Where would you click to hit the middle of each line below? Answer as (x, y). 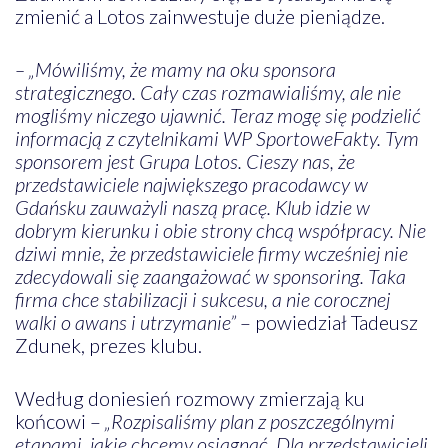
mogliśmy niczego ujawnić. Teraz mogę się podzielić (217, 114)
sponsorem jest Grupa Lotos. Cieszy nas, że (184, 160)
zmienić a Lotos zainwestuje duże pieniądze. (199, 15)
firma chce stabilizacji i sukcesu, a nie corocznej (202, 298)
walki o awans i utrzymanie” (125, 321)
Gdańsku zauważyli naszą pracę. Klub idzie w (192, 206)
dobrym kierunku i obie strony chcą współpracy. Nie (220, 229)
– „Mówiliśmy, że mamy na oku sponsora (175, 68)
